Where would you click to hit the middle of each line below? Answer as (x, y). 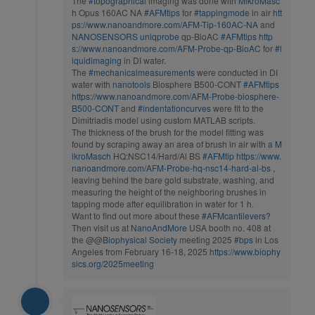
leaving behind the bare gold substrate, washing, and (173, 179)
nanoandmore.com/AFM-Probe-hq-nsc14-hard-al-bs (171, 167)
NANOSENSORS (105, 36)
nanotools (131, 84)
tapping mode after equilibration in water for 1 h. (163, 203)
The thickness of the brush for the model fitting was (168, 131)
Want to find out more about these (137, 215)
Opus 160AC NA (110, 12)
